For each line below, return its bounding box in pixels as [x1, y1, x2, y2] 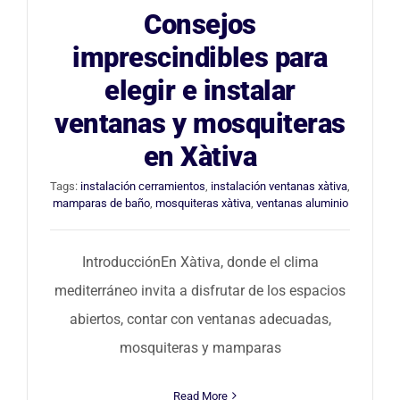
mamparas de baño [52, 196, 150, 210]
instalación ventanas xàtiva [211, 179, 347, 193]
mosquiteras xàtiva [154, 196, 251, 210]
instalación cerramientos [80, 179, 205, 193]
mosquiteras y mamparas [119, 338, 281, 356]
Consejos [144, 7, 256, 41]
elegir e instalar [104, 73, 296, 107]
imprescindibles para [72, 40, 328, 74]
